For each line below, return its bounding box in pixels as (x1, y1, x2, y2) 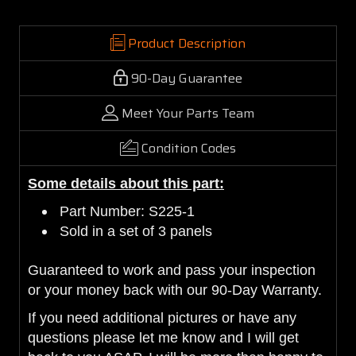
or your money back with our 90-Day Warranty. (28, 281, 322, 298)
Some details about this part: (28, 175, 224, 192)
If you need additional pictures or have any (28, 309, 296, 326)
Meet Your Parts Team (122, 103, 254, 123)
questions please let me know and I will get (28, 329, 299, 346)
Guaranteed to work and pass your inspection (28, 261, 315, 278)
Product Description (128, 33, 246, 53)
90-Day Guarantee (131, 68, 242, 88)
